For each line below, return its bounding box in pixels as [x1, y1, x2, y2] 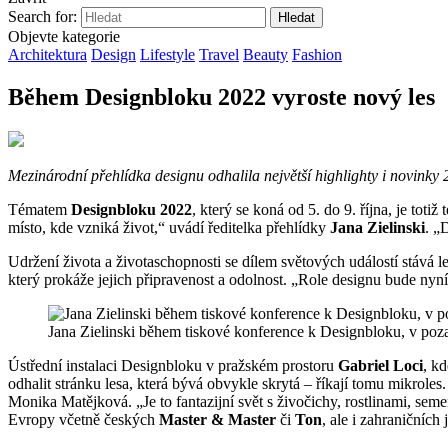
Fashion [292, 46, 342, 63]
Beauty [243, 46, 288, 63]
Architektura [8, 46, 87, 63]
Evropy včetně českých [8, 410, 159, 428]
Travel [199, 46, 239, 63]
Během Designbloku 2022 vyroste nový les [8, 83, 435, 110]
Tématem [8, 200, 71, 218]
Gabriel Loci [338, 356, 423, 374]
